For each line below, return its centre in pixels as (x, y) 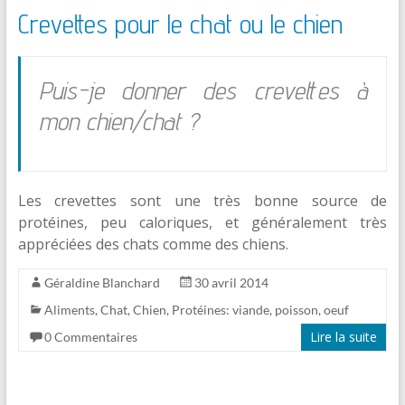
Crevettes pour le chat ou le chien (180, 23)
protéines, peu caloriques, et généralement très (202, 222)
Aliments (69, 309)
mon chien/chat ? (118, 120)
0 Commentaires (90, 336)
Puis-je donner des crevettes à (203, 89)
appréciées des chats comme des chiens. (153, 244)
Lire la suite (344, 336)
